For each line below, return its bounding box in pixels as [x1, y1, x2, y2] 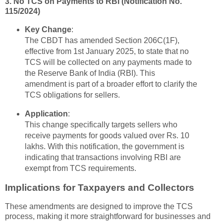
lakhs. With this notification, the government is [24, 142, 184, 151]
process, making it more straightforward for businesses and [5, 212, 211, 221]
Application [24, 110, 68, 118]
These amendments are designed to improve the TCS [5, 202, 193, 211]
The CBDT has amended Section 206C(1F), [24, 36, 179, 45]
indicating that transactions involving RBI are [24, 153, 181, 162]
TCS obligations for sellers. [24, 91, 120, 100]
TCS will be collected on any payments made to [24, 58, 192, 67]
